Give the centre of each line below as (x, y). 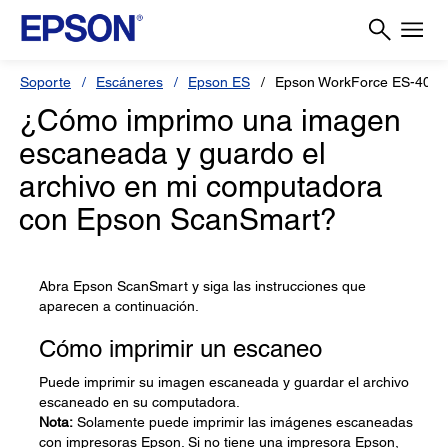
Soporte (45, 82)
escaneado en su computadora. (139, 402)
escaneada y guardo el (172, 153)
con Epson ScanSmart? (178, 219)
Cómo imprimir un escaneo (180, 348)
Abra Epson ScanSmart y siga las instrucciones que (202, 286)
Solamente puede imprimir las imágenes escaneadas (243, 422)
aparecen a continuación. (119, 306)
